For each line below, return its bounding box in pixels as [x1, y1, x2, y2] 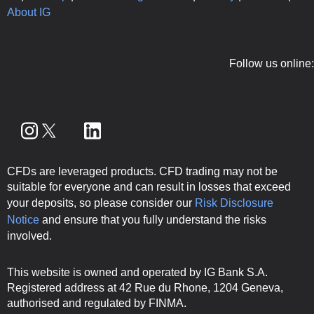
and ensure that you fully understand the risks [39, 213, 266, 226]
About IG [7, 6, 50, 18]
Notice [7, 213, 39, 226]
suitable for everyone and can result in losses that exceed [7, 180, 291, 193]
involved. [7, 229, 52, 242]
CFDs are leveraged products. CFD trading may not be [7, 165, 278, 177]
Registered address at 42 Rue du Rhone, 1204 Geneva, [7, 281, 283, 294]
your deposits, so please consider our [7, 196, 195, 209]
